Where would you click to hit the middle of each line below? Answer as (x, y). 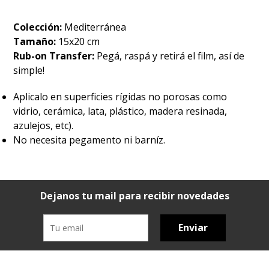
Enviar (193, 227)
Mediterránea (95, 27)
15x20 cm (79, 41)
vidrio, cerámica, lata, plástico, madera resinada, (120, 111)
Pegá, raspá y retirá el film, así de (171, 56)
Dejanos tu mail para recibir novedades (134, 195)
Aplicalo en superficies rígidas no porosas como (120, 96)
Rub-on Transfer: (55, 56)
